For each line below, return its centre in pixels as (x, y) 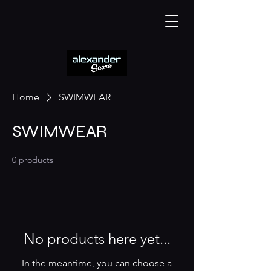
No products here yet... (97, 239)
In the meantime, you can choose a (97, 263)
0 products (33, 160)
